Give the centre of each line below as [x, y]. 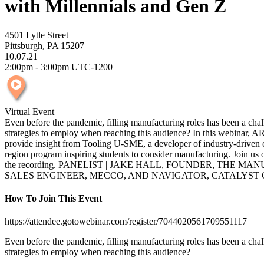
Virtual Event [29, 111]
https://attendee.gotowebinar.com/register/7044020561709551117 [126, 222]
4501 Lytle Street [37, 35]
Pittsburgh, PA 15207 [44, 45]
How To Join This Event [53, 199]
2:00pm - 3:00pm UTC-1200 [59, 67]
